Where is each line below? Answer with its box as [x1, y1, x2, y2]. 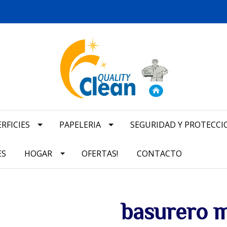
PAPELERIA [59, 119, 101, 131]
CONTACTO [136, 148, 182, 160]
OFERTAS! [82, 148, 119, 160]
